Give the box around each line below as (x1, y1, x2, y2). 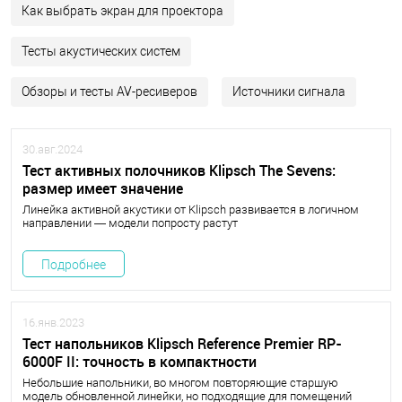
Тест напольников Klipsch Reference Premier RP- (22, 334, 342, 354)
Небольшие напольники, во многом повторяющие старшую (22, 376, 338, 389)
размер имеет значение (22, 179, 183, 198)
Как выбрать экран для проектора (22, 4, 223, 18)
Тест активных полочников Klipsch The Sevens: (22, 161, 336, 180)
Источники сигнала (232, 84, 345, 99)
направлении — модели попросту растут (22, 216, 238, 230)
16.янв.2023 (22, 316, 84, 329)
